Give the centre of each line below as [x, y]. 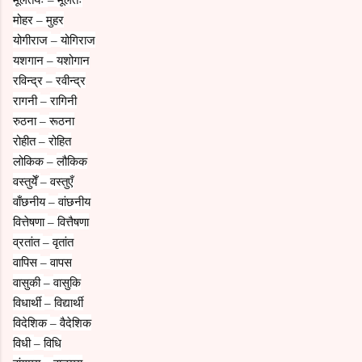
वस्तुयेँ [27, 181]
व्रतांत [28, 241]
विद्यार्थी [69, 302]
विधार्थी [29, 302]
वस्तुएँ [62, 181]
